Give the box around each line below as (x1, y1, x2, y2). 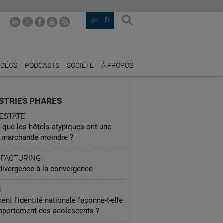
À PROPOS (101, 61, 133, 69)
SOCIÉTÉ (67, 61, 94, 69)
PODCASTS (25, 61, 59, 69)
